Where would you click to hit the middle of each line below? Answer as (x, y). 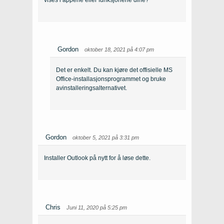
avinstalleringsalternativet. (91, 88)
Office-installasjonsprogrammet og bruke (111, 79)
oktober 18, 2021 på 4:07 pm (119, 50)
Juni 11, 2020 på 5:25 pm (97, 208)
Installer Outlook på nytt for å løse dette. (97, 158)
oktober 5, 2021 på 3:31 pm (106, 138)
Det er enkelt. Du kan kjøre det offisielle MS (114, 70)
